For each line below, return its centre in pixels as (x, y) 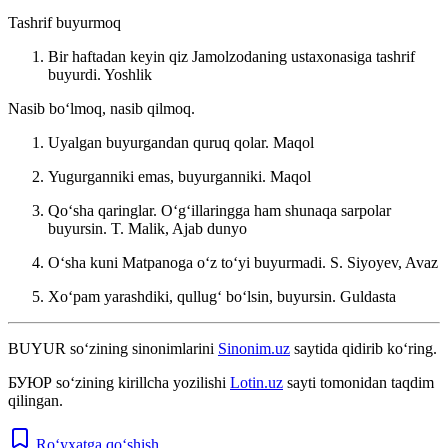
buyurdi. (76, 74)
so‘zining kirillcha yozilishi (141, 382)
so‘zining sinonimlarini (142, 348)
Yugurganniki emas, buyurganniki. (159, 176)
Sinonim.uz (254, 348)
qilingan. (35, 400)
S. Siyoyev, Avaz (384, 262)
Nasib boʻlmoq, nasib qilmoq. (101, 108)
